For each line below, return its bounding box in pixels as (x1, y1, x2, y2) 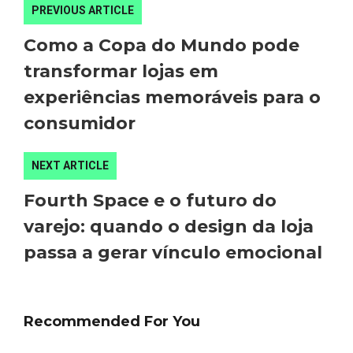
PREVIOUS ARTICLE (32, 3, 134, 17)
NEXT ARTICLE (32, 158, 109, 172)
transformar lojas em (24, 60, 218, 82)
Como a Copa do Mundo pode (24, 34, 299, 56)
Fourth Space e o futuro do (24, 189, 277, 211)
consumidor (24, 112, 136, 134)
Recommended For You (24, 312, 200, 330)
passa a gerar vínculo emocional (24, 241, 322, 263)
